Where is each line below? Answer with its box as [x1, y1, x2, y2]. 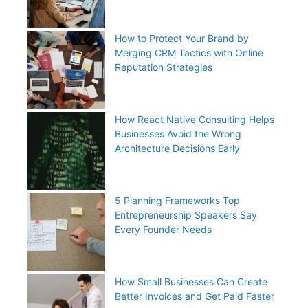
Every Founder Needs [115, 223, 212, 235]
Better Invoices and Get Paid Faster [115, 289, 274, 302]
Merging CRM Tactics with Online [115, 46, 263, 58]
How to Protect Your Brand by [115, 32, 249, 44]
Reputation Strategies [115, 60, 212, 73]
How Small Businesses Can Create [115, 275, 267, 287]
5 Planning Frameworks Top [115, 194, 240, 206]
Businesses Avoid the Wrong [115, 127, 241, 140]
